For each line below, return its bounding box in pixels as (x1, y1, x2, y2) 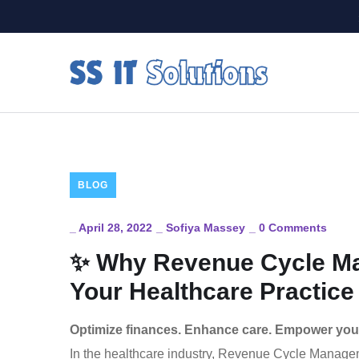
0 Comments (259, 221, 327, 234)
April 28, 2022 (79, 221, 152, 234)
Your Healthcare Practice (70, 278, 354, 305)
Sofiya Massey (166, 221, 245, 234)
